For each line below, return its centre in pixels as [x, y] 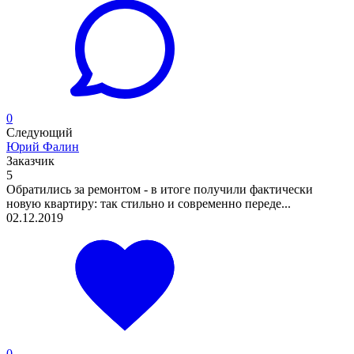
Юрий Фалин [43, 146]
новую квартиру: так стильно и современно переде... [149, 203]
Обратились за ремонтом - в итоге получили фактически [160, 189]
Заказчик [30, 160]
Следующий [40, 132]
